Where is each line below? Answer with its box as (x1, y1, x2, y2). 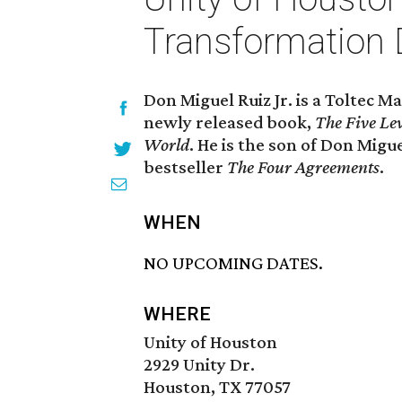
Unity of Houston (144, 331, 277, 354)
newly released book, (144, 111, 315, 133)
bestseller (144, 156, 227, 178)
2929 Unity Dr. (144, 354, 255, 376)
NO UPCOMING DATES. (144, 252, 323, 275)
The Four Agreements (227, 156, 380, 178)
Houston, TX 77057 (144, 376, 291, 398)
